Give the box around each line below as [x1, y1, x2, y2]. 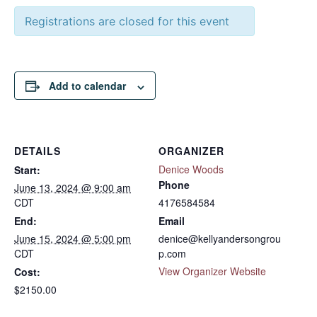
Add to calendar [49, 79, 126, 93]
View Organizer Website [158, 264, 266, 279]
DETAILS [14, 144, 61, 158]
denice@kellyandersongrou [158, 231, 281, 246]
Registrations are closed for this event [25, 14, 229, 29]
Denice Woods [158, 162, 224, 177]
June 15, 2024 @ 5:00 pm [14, 231, 131, 246]
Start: [14, 163, 40, 178]
